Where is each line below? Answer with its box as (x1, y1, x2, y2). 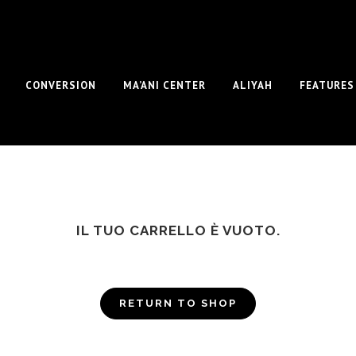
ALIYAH (233, 79, 273, 92)
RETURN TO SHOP (119, 297, 237, 309)
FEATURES (300, 79, 354, 92)
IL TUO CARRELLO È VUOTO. (75, 222, 281, 238)
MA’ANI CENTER (123, 79, 206, 92)
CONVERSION (25, 79, 96, 92)
